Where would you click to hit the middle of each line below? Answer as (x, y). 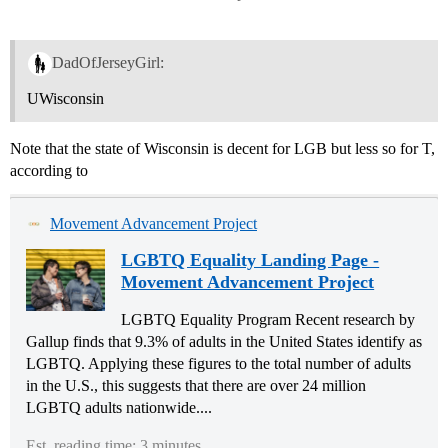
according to (49, 171)
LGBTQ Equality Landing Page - (250, 260)
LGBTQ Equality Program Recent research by (268, 320)
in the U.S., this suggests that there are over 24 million (196, 386)
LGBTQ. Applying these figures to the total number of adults (218, 364)
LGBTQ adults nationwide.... (119, 408)
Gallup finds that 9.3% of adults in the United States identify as (224, 342)
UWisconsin (65, 99)
